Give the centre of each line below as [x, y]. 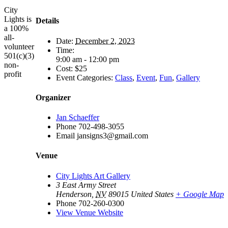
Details [47, 21]
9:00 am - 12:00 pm [88, 59]
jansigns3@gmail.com [112, 136]
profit [13, 74]
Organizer [53, 97]
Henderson [74, 194]
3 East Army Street [86, 185]
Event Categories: [84, 77]
